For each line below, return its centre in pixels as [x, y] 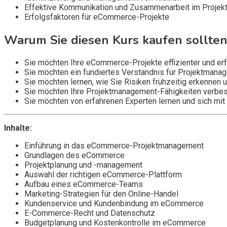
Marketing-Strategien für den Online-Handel [101, 194]
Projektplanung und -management [83, 165]
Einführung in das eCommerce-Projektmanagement [114, 146]
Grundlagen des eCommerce [74, 156]
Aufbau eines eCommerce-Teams [84, 184]
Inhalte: [18, 128]
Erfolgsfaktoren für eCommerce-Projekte [97, 17]
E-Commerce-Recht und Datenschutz [90, 213]
